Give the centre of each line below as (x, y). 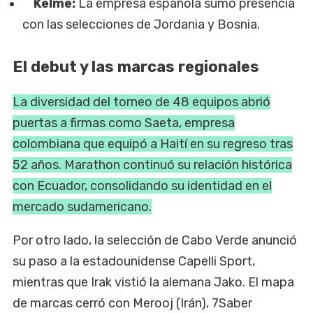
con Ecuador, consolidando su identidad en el (142, 186)
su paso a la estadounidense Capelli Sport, (134, 262)
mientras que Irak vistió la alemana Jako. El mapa (153, 283)
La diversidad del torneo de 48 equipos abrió (141, 102)
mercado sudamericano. (82, 207)
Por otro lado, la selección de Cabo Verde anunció (155, 241)
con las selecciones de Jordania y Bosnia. (141, 25)
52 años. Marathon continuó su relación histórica (152, 165)
